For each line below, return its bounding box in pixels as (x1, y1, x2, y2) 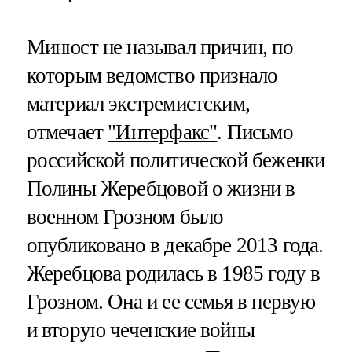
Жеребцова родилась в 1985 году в (26, 261, 321, 285)
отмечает (26, 119, 108, 144)
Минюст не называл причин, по (26, 35, 293, 59)
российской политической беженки (26, 148, 325, 172)
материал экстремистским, (26, 91, 251, 115)
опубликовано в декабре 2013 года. (26, 233, 324, 257)
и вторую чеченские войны (26, 317, 255, 342)
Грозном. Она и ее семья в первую (26, 289, 316, 313)
